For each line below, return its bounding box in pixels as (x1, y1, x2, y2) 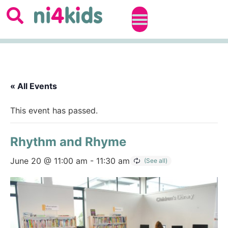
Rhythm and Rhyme (10, 134, 126, 149)
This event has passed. (10, 105, 98, 116)
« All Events (10, 80, 57, 91)
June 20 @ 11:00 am (10, 155, 88, 166)
